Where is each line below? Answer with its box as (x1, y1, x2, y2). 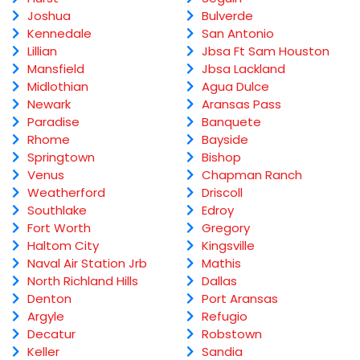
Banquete (201, 112, 261, 130)
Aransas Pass (201, 95, 281, 112)
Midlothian (27, 77, 88, 95)
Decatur (27, 325, 76, 342)
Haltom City (27, 236, 99, 254)
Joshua (27, 6, 71, 24)
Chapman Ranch (201, 166, 302, 183)
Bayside (201, 130, 248, 148)
